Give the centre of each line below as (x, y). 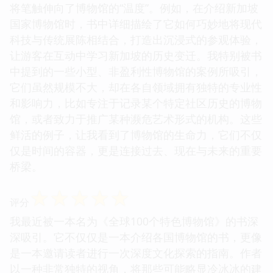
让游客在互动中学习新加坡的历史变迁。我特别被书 (136, 55)
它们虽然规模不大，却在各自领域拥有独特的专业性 (136, 87)
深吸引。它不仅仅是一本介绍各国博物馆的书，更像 (136, 237)
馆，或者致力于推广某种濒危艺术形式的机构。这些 (136, 119)
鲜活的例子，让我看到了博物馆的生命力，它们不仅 (136, 134)
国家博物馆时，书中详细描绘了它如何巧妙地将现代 (136, 23)
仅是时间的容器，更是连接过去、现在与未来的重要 (136, 150)
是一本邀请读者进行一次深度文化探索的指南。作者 (136, 253)
